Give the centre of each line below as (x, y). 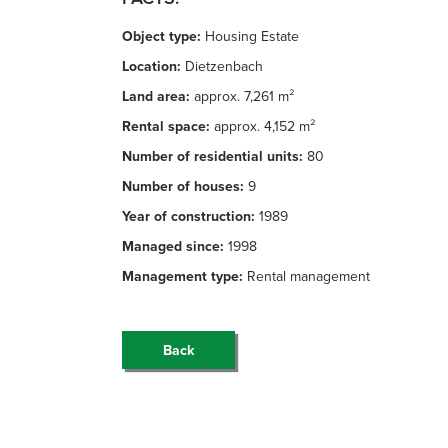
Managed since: (175, 245)
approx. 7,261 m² (244, 95)
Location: (153, 65)
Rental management (308, 275)
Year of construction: (190, 215)
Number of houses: (185, 185)
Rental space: (168, 125)
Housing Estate (252, 35)
